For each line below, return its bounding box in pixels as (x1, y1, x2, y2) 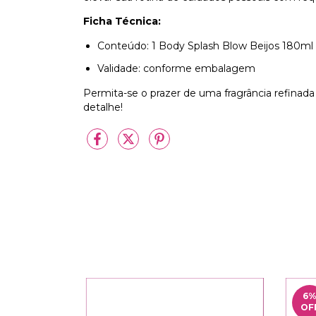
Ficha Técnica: (83, 15, 161, 28)
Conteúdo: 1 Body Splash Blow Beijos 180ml (97, 39, 313, 53)
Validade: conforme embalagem (97, 62, 255, 75)
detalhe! (83, 101, 123, 114)
